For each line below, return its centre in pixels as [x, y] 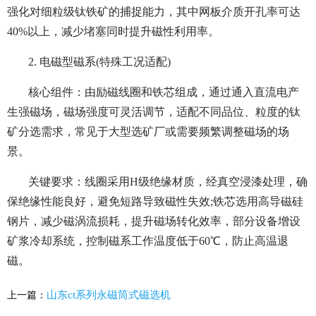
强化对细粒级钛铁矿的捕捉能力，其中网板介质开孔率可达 [154, 12]
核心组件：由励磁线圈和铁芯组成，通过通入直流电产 [164, 92]
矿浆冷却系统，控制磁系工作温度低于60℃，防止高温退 [148, 241]
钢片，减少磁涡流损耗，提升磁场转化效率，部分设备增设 [154, 221]
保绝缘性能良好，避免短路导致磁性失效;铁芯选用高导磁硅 [155, 202]
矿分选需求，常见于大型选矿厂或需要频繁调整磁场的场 [148, 132]
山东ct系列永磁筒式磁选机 [109, 295]
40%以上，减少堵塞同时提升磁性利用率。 [113, 32]
